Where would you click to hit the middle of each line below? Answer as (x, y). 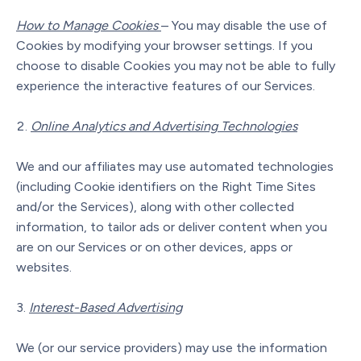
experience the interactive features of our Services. (166, 85)
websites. (44, 267)
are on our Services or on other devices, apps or (154, 247)
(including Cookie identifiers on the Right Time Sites (166, 186)
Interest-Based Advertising (106, 307)
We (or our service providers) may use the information (172, 347)
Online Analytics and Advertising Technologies (164, 126)
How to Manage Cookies (87, 25)
